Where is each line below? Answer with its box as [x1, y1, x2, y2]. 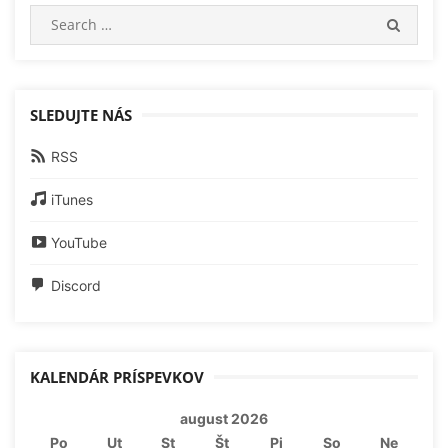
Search [29, 7, 75, 25]
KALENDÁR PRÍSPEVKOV [30, 367, 204, 388]
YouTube [51, 234, 108, 252]
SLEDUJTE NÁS [30, 105, 132, 126]
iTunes [51, 191, 94, 209]
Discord [51, 277, 102, 295]
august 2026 [180, 410, 268, 428]
